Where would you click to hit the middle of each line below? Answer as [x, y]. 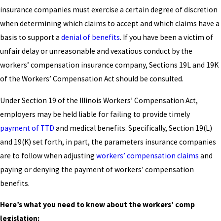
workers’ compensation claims [147, 155]
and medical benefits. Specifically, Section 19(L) [133, 128]
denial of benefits [91, 37]
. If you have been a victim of [166, 37]
